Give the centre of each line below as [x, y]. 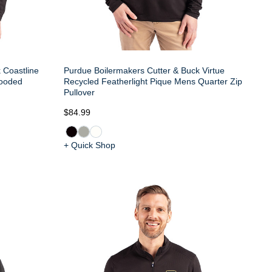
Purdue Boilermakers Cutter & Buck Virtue [144, 70]
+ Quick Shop [89, 145]
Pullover [79, 92]
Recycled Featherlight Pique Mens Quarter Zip [153, 81]
